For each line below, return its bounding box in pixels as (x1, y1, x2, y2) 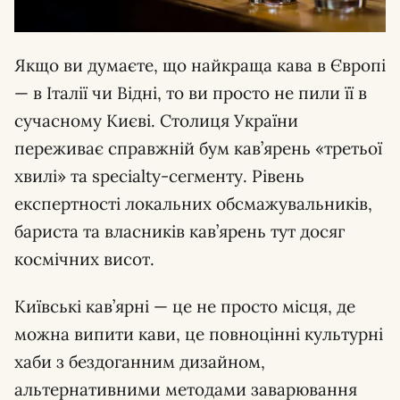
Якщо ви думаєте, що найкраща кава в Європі (14, 54, 386, 77)
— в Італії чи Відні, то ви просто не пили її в (14, 82, 367, 104)
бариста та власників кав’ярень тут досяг (14, 221, 345, 243)
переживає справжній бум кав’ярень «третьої (14, 137, 382, 160)
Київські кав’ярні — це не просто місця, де (14, 296, 355, 318)
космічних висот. (14, 248, 154, 271)
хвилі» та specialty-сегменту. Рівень (14, 165, 304, 187)
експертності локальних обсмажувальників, (14, 193, 372, 215)
